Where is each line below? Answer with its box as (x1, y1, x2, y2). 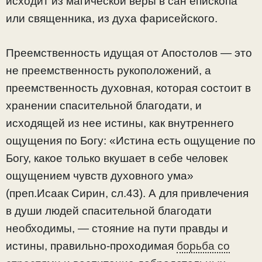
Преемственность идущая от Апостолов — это (6, 46, 252, 59)
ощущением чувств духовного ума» (6, 169, 194, 182)
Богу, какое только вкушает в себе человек (6, 151, 227, 164)
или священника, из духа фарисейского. (6, 12, 218, 25)
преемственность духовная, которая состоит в (6, 81, 251, 94)
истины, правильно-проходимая (6, 239, 177, 252)
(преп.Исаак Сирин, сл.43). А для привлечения (6, 187, 249, 199)
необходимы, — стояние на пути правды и (6, 222, 228, 235)
